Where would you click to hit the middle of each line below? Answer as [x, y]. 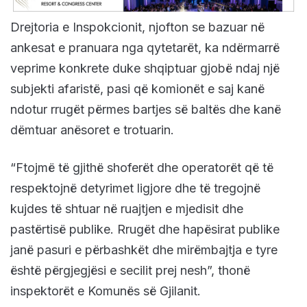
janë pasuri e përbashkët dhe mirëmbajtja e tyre [144, 249]
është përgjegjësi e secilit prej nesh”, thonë [130, 270]
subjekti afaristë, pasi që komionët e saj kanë [137, 88]
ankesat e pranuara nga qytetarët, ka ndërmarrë [145, 47]
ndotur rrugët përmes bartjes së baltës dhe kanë [146, 109]
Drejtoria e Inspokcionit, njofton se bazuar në [137, 27]
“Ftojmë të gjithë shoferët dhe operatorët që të [142, 167]
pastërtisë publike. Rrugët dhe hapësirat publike [145, 229]
